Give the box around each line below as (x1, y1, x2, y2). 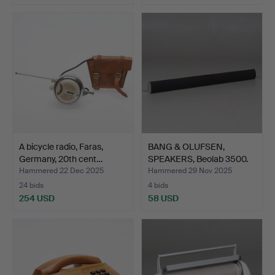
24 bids (19, 180, 44, 190)
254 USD (19, 192, 55, 204)
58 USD (148, 192, 179, 204)
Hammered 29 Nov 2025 (148, 165, 232, 176)
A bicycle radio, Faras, (19, 141, 103, 152)
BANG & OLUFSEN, (148, 141, 225, 152)
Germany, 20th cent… (19, 153, 103, 165)
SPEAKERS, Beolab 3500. (148, 153, 248, 165)
